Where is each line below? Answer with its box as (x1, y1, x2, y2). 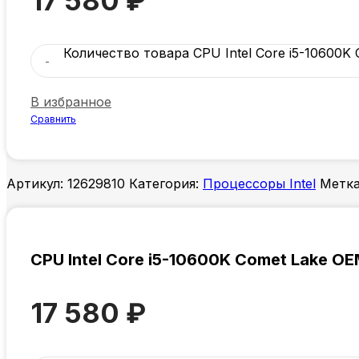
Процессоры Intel (203, 175, 316, 192)
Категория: (129, 175, 199, 192)
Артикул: (6, 175, 67, 192)
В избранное (30, 93, 111, 110)
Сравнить (30, 112, 76, 125)
